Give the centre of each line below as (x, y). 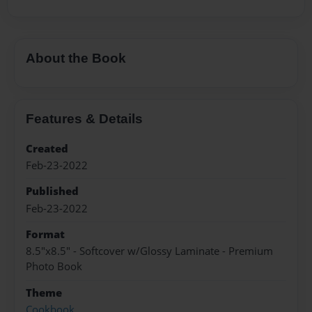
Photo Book (54, 267)
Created (47, 148)
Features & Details (84, 118)
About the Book (76, 58)
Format (45, 235)
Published (52, 192)
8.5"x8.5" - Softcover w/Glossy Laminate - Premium (149, 251)
